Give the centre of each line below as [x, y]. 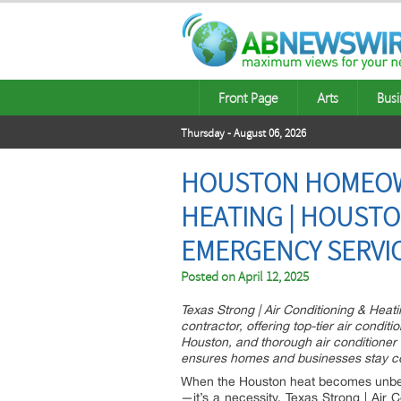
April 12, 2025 [273, 277]
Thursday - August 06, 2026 [243, 133]
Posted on [209, 277]
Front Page [248, 98]
